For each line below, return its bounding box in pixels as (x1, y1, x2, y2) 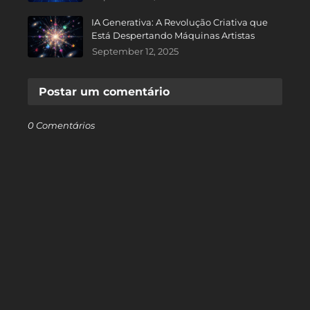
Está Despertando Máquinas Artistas (91, 30, 255, 42)
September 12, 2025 (92, 46, 179, 57)
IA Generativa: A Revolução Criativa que (91, 17, 268, 28)
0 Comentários (28, 120, 95, 131)
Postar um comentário (39, 85, 170, 99)
